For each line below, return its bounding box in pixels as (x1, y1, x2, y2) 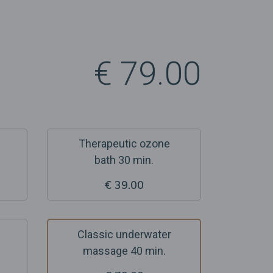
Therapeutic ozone (78, 137, 170, 150)
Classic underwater (77, 228, 171, 241)
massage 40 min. (82, 244, 166, 257)
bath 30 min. (94, 154, 154, 166)
